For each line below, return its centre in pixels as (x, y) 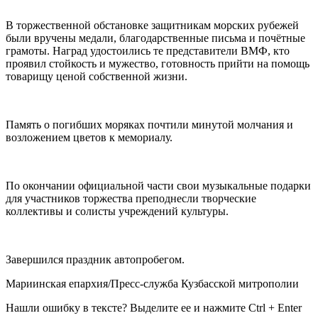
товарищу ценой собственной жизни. (97, 77)
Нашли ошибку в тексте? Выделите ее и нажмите (127, 308)
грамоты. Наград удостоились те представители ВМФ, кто (148, 51)
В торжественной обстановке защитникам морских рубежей (152, 26)
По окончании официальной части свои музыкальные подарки (158, 186)
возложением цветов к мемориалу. (89, 138)
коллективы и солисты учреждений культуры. (117, 212)
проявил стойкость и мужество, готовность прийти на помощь (158, 64)
